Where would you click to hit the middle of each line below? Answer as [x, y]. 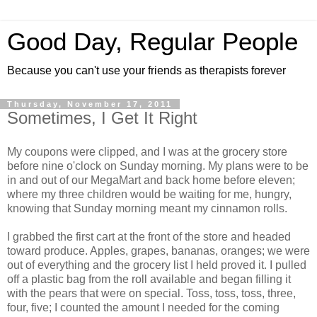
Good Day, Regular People [152, 42]
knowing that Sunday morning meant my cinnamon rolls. [147, 208]
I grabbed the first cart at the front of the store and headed [149, 236]
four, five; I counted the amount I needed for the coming [143, 307]
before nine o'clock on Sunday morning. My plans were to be [158, 166]
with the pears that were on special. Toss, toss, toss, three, [151, 293]
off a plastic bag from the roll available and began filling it [149, 279]
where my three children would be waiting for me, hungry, [149, 194]
